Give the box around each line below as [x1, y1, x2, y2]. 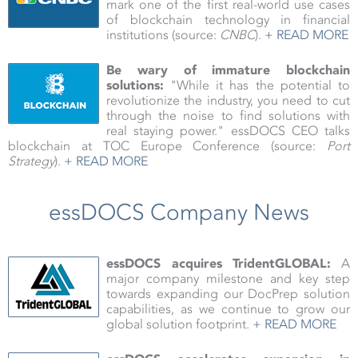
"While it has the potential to [164, 78, 350, 93]
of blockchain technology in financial [106, 12, 350, 28]
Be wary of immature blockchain [106, 62, 350, 78]
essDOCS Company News [49, 199, 309, 226]
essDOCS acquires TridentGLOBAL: [106, 256, 332, 272]
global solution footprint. [106, 316, 253, 332]
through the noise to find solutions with [106, 108, 350, 124]
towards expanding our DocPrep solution [106, 286, 350, 302]
